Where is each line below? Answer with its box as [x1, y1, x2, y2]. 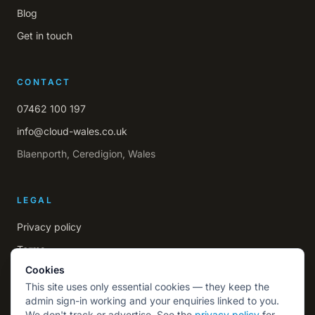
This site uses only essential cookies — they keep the [25, 281, 269, 292]
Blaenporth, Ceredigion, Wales [17, 148, 155, 160]
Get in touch [17, 30, 72, 41]
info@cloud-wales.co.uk [17, 125, 127, 137]
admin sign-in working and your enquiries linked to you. [25, 295, 279, 307]
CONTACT [17, 77, 71, 87]
